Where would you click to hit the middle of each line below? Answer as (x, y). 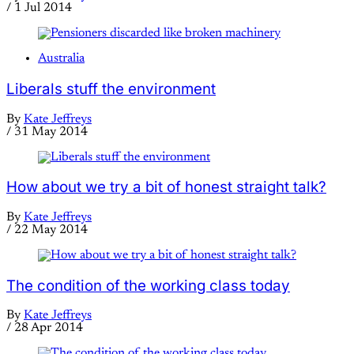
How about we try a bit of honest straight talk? (166, 187)
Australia (61, 59)
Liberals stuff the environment (111, 88)
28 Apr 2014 (49, 328)
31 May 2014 (51, 132)
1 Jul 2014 (43, 8)
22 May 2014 (51, 230)
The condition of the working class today (148, 285)
